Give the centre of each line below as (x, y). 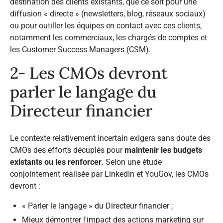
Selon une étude (133, 162)
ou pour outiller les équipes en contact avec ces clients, (106, 26)
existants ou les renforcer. (57, 162)
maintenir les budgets (163, 150)
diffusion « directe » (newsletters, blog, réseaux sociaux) (108, 14)
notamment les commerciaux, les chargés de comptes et (109, 38)
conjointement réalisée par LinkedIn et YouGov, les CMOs (109, 174)
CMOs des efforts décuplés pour (67, 150)
